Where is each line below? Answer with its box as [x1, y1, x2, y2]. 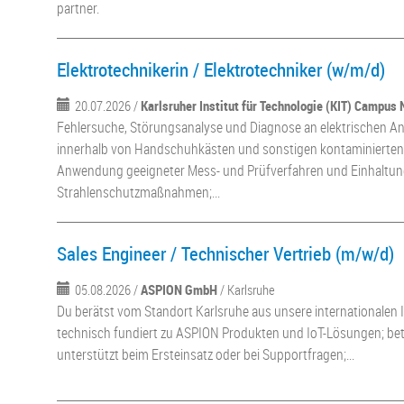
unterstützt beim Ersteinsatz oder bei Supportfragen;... [57, 344, 355, 364]
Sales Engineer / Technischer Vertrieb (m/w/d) [57, 241, 395, 266]
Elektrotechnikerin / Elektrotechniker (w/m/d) [57, 57, 386, 82]
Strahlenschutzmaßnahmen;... [57, 182, 221, 202]
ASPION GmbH [141, 280, 218, 298]
